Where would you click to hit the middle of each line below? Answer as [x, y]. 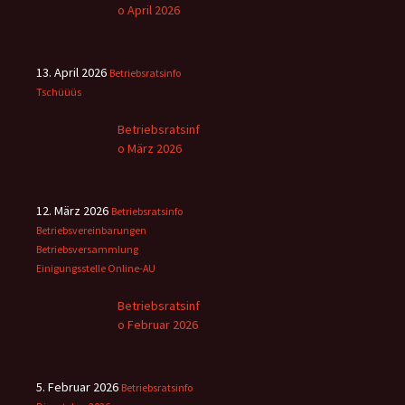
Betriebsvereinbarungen [91, 231]
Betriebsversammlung [87, 250]
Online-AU [132, 268]
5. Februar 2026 [77, 387]
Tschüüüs [59, 92]
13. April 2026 [71, 73]
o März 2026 [150, 149]
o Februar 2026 [158, 325]
